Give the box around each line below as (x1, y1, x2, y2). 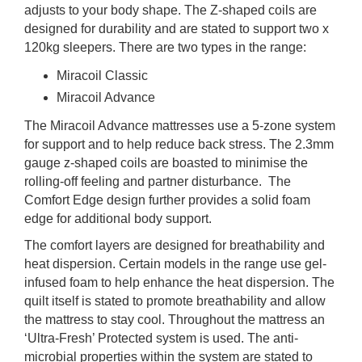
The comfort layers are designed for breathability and (24, 238, 325, 253)
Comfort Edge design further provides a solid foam (24, 193, 310, 208)
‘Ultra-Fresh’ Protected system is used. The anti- (24, 331, 298, 346)
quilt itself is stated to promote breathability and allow (24, 294, 326, 309)
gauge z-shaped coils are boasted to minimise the (24, 156, 308, 170)
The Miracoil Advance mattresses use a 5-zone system (24, 119, 335, 133)
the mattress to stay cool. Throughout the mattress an (24, 313, 325, 327)
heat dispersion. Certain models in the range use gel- (24, 257, 326, 271)
